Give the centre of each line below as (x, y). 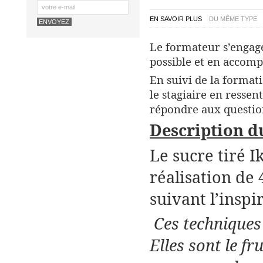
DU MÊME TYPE (233, 18)
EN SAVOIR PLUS (176, 18)
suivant (180, 198)
